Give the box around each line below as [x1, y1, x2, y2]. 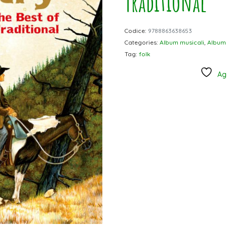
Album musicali [160, 39, 204, 46]
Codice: [125, 27, 146, 34]
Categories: [125, 39, 158, 46]
